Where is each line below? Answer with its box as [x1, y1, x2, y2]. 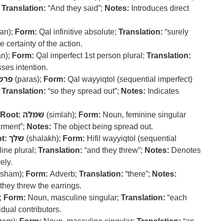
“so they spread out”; [46, 85, 121, 96]
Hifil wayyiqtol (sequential [85, 133, 177, 144]
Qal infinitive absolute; [37, 26, 118, 37]
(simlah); [44, 109, 78, 120]
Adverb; [48, 168, 79, 179]
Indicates [146, 85, 179, 96]
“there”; [123, 168, 152, 179]
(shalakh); [24, 133, 63, 144]
